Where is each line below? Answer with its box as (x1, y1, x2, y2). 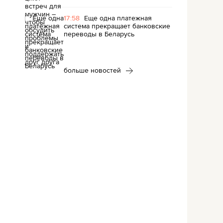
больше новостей (64, 65, 123, 75)
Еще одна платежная (84, 13, 152, 23)
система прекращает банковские (64, 21, 170, 31)
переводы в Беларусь (64, 29, 134, 39)
